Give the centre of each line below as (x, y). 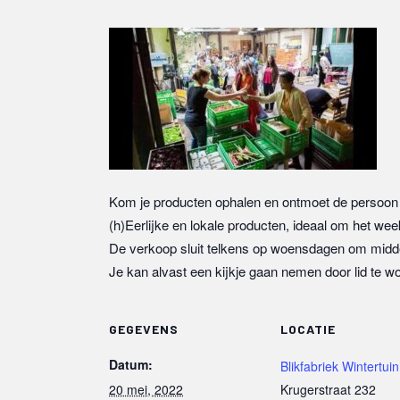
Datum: (131, 364)
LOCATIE (308, 329)
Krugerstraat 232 (328, 389)
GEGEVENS (144, 329)
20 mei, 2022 (146, 389)
